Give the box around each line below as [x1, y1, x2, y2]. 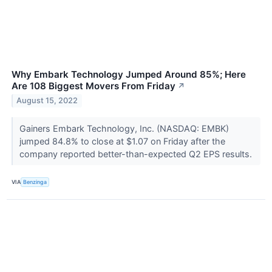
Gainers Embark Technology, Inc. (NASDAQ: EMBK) [19, 123, 229, 134]
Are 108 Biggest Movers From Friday [12, 80, 175, 92]
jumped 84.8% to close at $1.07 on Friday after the [19, 135, 225, 146]
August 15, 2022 [16, 96, 78, 106]
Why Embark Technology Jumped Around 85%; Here [12, 68, 246, 80]
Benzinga [23, 178, 47, 186]
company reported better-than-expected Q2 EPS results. [19, 148, 254, 159]
